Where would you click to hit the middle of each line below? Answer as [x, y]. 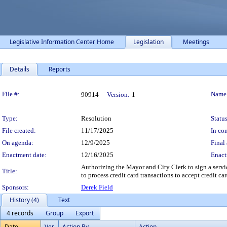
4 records [20, 213]
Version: [118, 94]
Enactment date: [24, 155]
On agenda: [18, 143]
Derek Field [97, 187]
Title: [10, 171]
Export [85, 213]
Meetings [196, 42]
